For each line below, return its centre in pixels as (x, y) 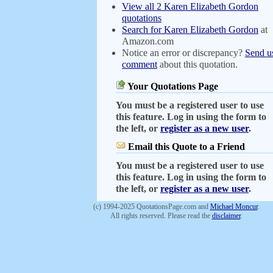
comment (140, 64)
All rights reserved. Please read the (161, 216)
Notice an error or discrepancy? (183, 53)
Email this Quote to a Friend (186, 147)
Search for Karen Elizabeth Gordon (190, 30)
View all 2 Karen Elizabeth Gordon (190, 6)
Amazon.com (148, 41)
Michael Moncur (234, 207)
